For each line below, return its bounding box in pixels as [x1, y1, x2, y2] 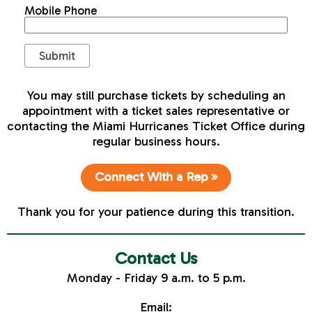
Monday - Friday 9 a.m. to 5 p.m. [66, 270, 246, 286]
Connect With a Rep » [95, 169, 217, 185]
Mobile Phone [24, 3, 97, 17]
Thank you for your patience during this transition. [17, 203, 295, 219]
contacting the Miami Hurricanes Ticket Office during [7, 118, 305, 134]
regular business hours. [92, 133, 220, 149]
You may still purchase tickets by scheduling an [26, 87, 286, 103]
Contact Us [115, 247, 197, 268]
